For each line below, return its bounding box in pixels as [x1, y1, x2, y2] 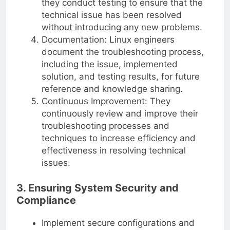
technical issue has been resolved [41, 9, 182, 20]
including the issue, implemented [41, 59, 178, 69]
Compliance [16, 194, 76, 207]
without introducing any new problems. [41, 22, 202, 32]
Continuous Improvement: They [41, 95, 170, 106]
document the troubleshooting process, [41, 46, 204, 57]
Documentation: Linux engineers [41, 34, 175, 45]
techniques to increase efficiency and [41, 132, 196, 143]
